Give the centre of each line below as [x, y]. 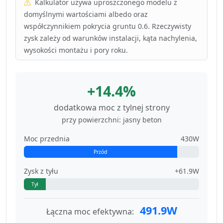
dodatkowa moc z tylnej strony [111, 108]
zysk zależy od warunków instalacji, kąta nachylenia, [110, 38]
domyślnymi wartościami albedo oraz [86, 14]
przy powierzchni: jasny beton [111, 120]
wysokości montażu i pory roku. [76, 50]
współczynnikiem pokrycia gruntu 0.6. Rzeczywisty [107, 26]
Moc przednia [47, 139]
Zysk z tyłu [41, 171]
